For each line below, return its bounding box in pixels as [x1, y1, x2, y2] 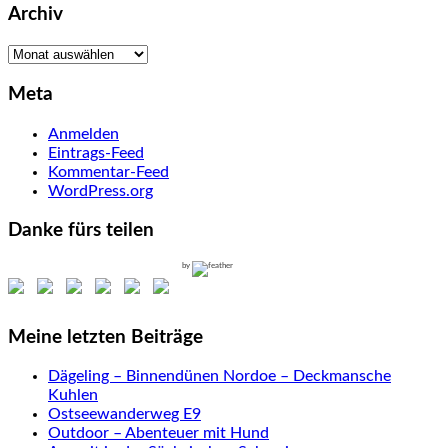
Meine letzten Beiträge [8, 327, 203, 347]
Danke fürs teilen [8, 221, 154, 241]
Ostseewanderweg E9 [48, 406, 201, 423]
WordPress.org [48, 182, 153, 199]
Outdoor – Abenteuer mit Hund [48, 425, 269, 442]
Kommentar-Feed [48, 163, 169, 180]
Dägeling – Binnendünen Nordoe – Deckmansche [48, 368, 391, 385]
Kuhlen [48, 387, 98, 404]
